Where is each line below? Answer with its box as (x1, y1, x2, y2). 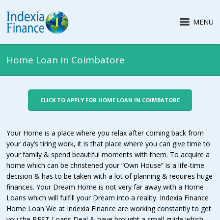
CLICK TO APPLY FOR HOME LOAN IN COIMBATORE (40, 96, 180, 104)
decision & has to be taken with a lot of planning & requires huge (6, 171, 213, 181)
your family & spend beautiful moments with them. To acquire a (6, 149, 210, 159)
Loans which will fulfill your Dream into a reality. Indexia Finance (6, 192, 209, 202)
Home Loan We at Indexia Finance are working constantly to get (6, 203, 212, 213)
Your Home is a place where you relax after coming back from (6, 128, 204, 137)
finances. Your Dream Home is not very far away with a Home (6, 182, 204, 192)
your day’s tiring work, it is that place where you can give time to (6, 138, 211, 148)
